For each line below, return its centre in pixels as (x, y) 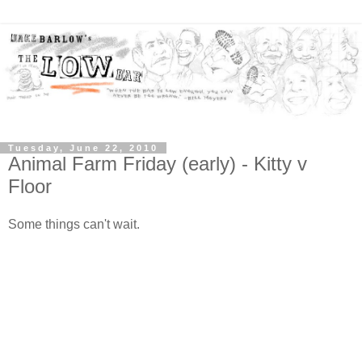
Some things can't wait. (74, 225)
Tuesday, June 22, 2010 (83, 147)
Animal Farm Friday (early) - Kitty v (158, 163)
